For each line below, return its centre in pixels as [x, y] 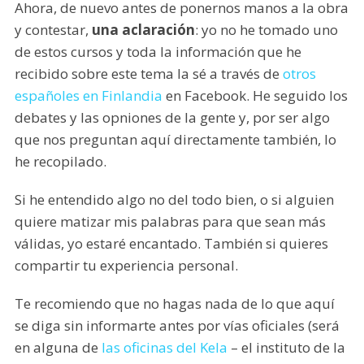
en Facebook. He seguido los [255, 95]
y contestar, [53, 29]
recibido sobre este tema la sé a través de [148, 73]
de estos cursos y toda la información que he [158, 51]
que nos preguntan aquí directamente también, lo [175, 139]
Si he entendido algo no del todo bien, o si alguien [174, 199]
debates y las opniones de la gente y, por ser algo [172, 117]
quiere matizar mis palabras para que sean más [170, 221]
